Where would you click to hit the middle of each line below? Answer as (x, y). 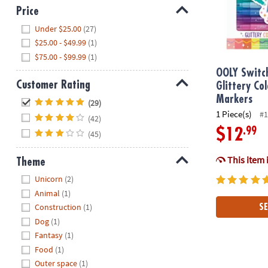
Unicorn (49, 179)
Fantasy (49, 235)
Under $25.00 (58, 28)
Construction (58, 207)
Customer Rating (53, 84)
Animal (48, 193)
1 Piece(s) (234, 114)
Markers (234, 100)
